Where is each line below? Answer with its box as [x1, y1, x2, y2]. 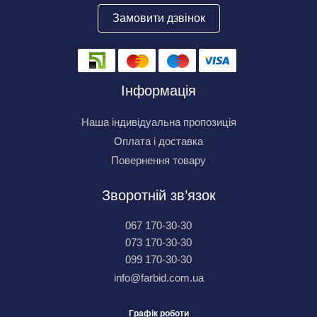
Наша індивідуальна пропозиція [81, 116, 236, 128]
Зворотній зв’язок [101, 188, 216, 203]
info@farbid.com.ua [113, 272, 204, 284]
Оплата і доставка [114, 135, 203, 147]
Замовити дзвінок [112, 12, 205, 24]
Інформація [121, 83, 196, 98]
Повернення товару [111, 154, 206, 166]
